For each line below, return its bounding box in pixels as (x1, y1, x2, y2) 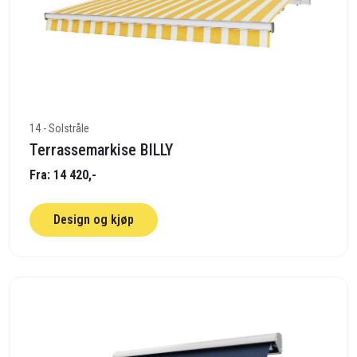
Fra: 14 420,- (29, 167, 97, 183)
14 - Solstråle (29, 122, 90, 135)
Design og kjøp (53, 212, 135, 228)
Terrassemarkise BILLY (29, 140, 174, 160)
